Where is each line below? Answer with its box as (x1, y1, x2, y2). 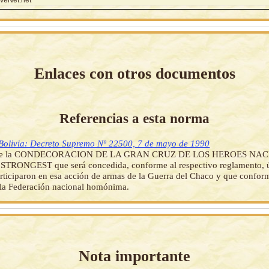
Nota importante (79, 247, 190, 265)
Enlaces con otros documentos (34, 64, 235, 82)
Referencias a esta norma (59, 110, 210, 126)
